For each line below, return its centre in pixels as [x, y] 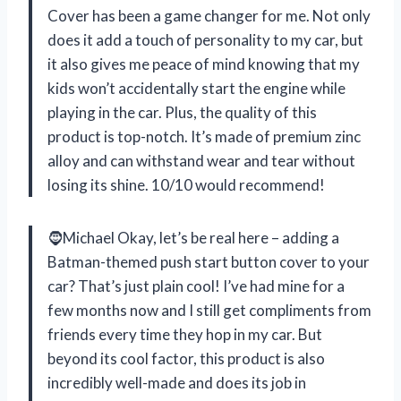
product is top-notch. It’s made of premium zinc [204, 136]
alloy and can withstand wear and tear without [201, 160]
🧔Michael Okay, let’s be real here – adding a [193, 237]
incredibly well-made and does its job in [177, 382]
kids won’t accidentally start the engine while [196, 88]
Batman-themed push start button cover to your [209, 261]
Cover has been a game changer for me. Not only [209, 15]
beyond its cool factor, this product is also [186, 358]
